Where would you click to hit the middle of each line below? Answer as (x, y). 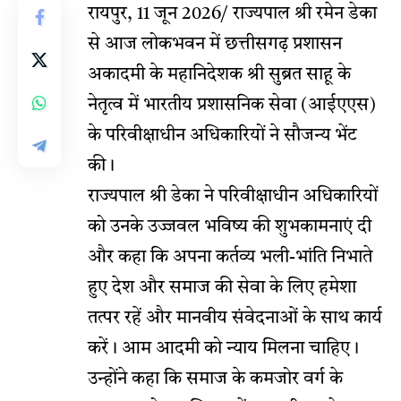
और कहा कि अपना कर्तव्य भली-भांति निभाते (230, 257)
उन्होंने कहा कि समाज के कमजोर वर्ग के (215, 379)
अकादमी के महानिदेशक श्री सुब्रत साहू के (219, 75)
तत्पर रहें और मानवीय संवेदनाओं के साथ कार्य (235, 318)
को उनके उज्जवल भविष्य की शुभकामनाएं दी (230, 227)
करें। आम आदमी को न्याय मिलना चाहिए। (223, 349)
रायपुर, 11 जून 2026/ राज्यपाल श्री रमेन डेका (232, 14)
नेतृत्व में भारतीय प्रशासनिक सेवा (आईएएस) (232, 105)
